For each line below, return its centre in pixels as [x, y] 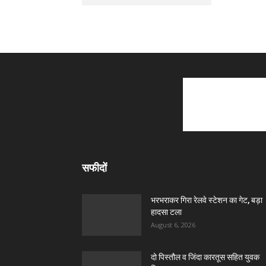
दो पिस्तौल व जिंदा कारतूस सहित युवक [205, 257]
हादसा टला [166, 212]
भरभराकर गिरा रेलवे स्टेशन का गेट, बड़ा [207, 200]
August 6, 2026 [173, 225]
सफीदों [94, 168]
